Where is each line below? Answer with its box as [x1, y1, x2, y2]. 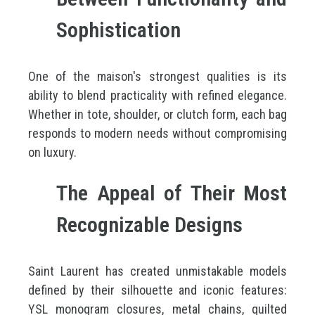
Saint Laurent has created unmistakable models [28, 264, 287, 278]
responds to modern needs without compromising [28, 126, 287, 141]
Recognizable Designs [56, 212, 243, 237]
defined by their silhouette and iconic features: [28, 283, 287, 297]
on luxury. [28, 145, 77, 160]
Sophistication [56, 18, 181, 42]
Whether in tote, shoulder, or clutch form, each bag [28, 107, 287, 122]
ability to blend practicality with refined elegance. [28, 88, 287, 103]
